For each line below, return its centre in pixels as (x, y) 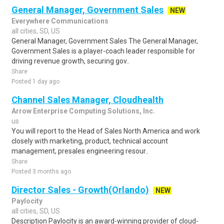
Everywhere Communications (60, 21)
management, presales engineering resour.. (80, 151)
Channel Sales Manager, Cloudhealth (87, 100)
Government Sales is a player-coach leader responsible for (103, 51)
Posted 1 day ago (35, 81)
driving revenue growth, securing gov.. (70, 61)
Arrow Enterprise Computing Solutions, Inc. (83, 111)
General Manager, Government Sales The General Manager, (105, 41)
